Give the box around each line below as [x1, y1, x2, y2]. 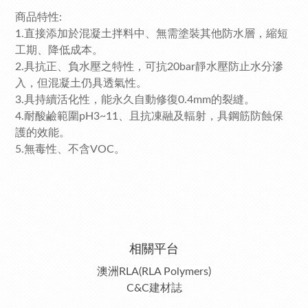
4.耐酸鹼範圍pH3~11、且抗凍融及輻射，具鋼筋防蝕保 [15, 111, 283, 122]
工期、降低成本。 [15, 45, 103, 56]
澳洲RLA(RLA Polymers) [97, 266, 211, 277]
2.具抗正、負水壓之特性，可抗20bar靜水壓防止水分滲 [15, 61, 283, 72]
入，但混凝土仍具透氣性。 [15, 78, 147, 89]
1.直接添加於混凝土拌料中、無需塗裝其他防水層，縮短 [15, 28, 288, 39]
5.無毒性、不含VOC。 [15, 144, 125, 155]
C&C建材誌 [126, 283, 182, 294]
